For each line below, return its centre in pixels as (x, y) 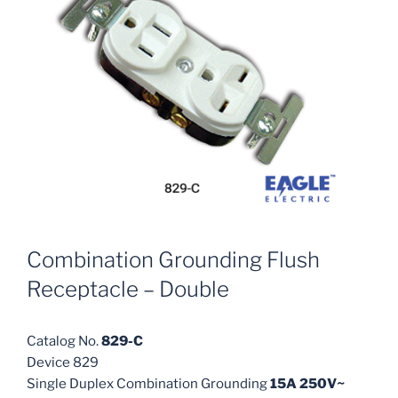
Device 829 (63, 363)
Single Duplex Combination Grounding (148, 384)
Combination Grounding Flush (173, 260)
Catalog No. (64, 342)
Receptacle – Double (128, 290)
